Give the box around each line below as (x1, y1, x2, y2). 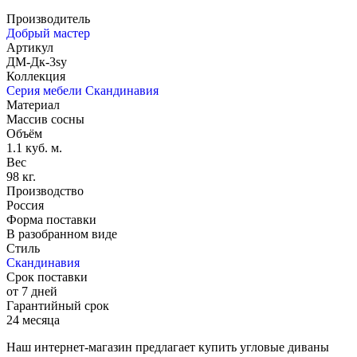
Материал (6, 98, 60, 112)
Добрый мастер (6, 26, 90, 41)
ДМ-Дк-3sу (6, 55, 67, 69)
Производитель (6, 12, 90, 26)
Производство (6, 184, 84, 198)
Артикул (6, 41, 53, 55)
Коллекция (6, 69, 65, 84)
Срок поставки (6, 270, 88, 284)
